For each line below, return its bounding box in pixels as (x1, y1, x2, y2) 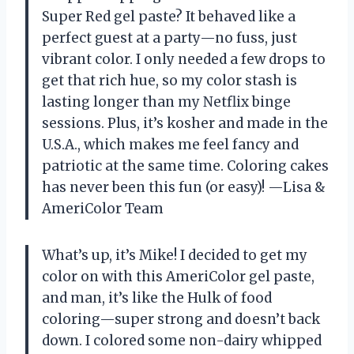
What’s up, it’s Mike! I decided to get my (42, 246, 307, 264)
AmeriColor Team (42, 199, 164, 217)
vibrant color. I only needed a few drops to (42, 50, 326, 68)
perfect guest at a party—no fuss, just (42, 28, 297, 47)
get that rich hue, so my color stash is (42, 71, 297, 89)
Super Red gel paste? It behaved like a (42, 7, 296, 25)
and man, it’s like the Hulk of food (42, 288, 272, 307)
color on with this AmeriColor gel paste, (42, 267, 314, 285)
